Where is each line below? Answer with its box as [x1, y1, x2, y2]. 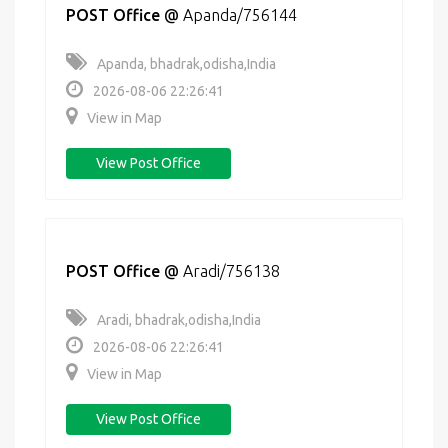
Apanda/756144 [183, 6, 297, 24]
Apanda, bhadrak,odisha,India [97, 56, 276, 72]
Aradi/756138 [183, 262, 280, 280]
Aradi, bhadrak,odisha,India [97, 312, 261, 328]
